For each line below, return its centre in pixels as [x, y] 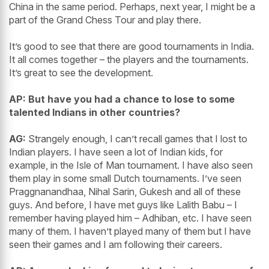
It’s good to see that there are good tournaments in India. [131, 47]
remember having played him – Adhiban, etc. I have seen [130, 218]
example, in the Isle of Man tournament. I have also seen [131, 165]
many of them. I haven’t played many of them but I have [130, 231]
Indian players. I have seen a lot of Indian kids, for [116, 152]
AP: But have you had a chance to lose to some [122, 99]
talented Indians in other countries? [95, 113]
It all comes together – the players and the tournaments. [129, 60]
